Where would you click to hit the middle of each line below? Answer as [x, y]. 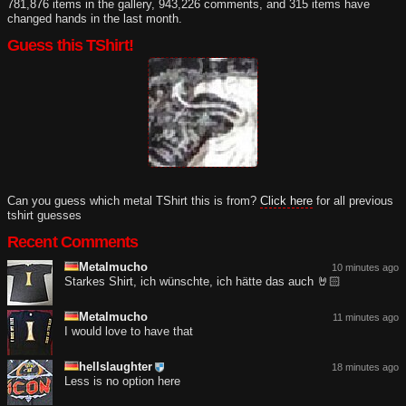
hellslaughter [116, 367]
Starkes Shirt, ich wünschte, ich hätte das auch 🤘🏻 [203, 282]
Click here [286, 201]
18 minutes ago [365, 367]
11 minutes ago [366, 318]
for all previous [353, 201]
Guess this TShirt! [70, 46]
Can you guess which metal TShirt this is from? [134, 201]
